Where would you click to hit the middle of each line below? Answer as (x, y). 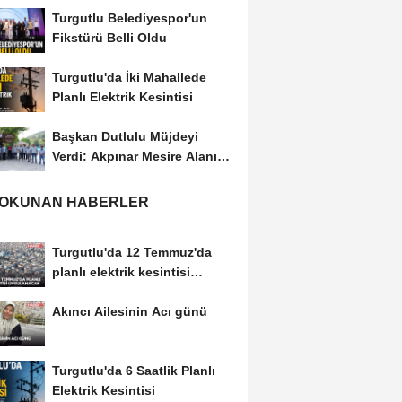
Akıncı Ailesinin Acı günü (129, 311)
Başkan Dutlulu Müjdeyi (125, 137)
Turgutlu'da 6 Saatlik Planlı (133, 370)
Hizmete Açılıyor (101, 176)
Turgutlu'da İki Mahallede (129, 78)
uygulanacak (91, 291)
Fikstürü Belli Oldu (109, 38)
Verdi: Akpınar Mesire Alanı (134, 157)
